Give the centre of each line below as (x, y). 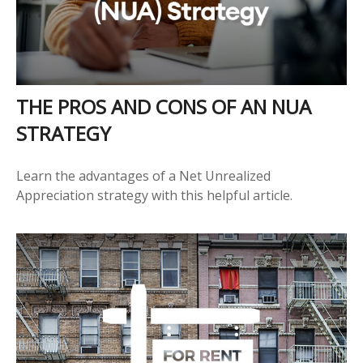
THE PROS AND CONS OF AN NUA (164, 107)
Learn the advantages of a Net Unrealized (143, 176)
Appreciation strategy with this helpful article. (154, 196)
